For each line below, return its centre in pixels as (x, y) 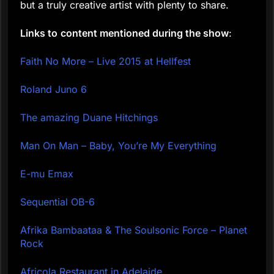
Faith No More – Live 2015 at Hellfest (106, 61)
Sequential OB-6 (57, 202)
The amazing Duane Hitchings (89, 118)
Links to (39, 33)
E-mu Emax (47, 174)
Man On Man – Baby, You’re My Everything (118, 146)
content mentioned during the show (145, 33)
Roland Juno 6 (54, 90)
